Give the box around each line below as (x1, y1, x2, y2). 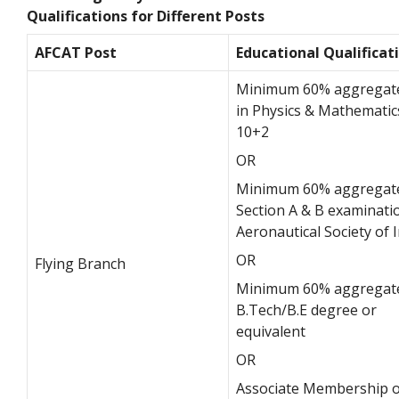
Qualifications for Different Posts (27, 5, 265, 26)
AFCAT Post (35, 42, 117, 62)
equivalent (236, 321, 309, 341)
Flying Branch (35, 253, 126, 273)
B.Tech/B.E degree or (236, 299, 377, 320)
